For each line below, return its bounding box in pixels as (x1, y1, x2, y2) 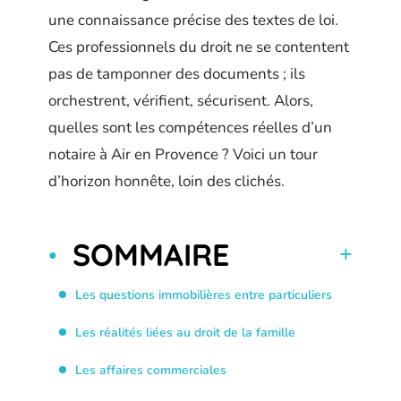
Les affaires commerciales (75, 361, 226, 379)
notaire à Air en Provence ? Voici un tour (48, 144, 318, 165)
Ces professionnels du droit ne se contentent (48, 37, 349, 57)
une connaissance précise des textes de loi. (48, 10, 338, 30)
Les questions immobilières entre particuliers (75, 286, 332, 303)
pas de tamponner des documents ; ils (48, 64, 305, 84)
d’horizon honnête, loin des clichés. (48, 171, 285, 192)
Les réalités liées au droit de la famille (75, 323, 295, 341)
